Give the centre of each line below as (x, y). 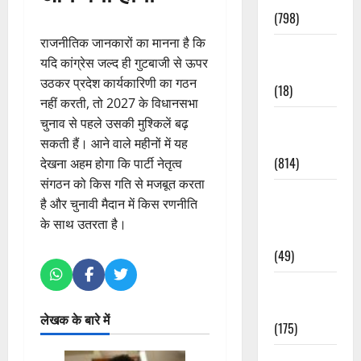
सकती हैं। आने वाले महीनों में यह (114, 144)
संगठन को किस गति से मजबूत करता (122, 184)
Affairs (291, 142)
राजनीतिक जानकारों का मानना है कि (123, 43)
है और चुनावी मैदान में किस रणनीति (119, 204)
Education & (304, 195)
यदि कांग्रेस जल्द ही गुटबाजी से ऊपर (124, 63)
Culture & (299, 50)
